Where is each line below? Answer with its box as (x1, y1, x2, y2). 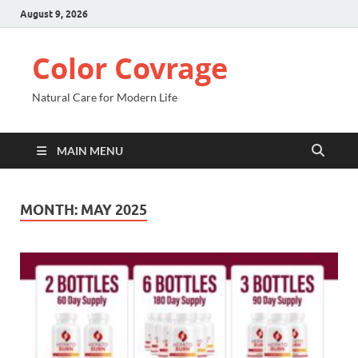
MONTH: (20, 201, 81, 218)
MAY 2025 (81, 201, 147, 218)
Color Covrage (32, 49, 228, 88)
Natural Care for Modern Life (32, 90, 177, 104)
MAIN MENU (57, 144, 123, 157)
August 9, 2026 (20, 7, 88, 20)
